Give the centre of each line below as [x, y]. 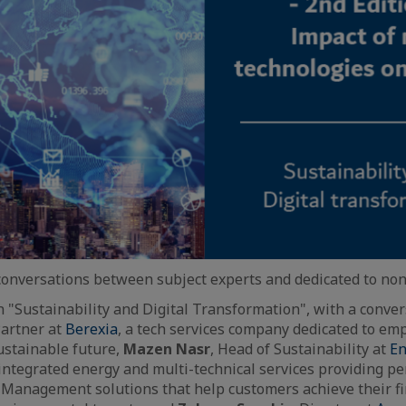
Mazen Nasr [167, 348]
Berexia [92, 329]
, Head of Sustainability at [300, 348]
